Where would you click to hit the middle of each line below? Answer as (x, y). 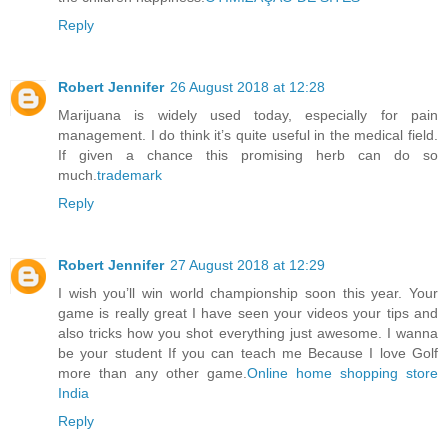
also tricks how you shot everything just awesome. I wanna (248, 333)
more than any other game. (152, 373)
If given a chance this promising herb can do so (248, 155)
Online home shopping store (342, 373)
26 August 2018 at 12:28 (247, 87)
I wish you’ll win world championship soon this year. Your (248, 293)
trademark (129, 175)
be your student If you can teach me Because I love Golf (248, 353)
